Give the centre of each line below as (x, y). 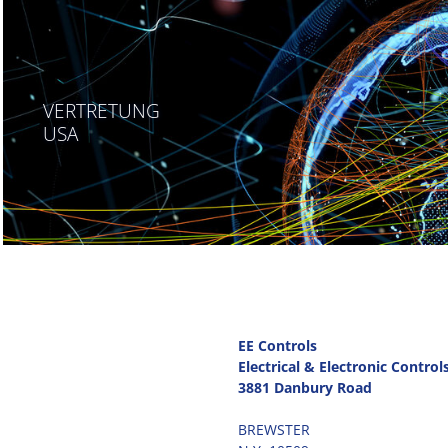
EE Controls (277, 345)
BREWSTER (273, 429)
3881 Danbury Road (304, 387)
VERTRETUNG (101, 111)
